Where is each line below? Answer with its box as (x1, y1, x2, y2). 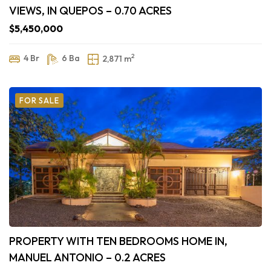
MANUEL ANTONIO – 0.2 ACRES (9, 250, 166, 265)
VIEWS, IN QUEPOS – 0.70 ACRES (9, 4, 172, 18)
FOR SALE (19, 96, 59, 106)
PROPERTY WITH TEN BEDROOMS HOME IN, (9, 234, 227, 249)
